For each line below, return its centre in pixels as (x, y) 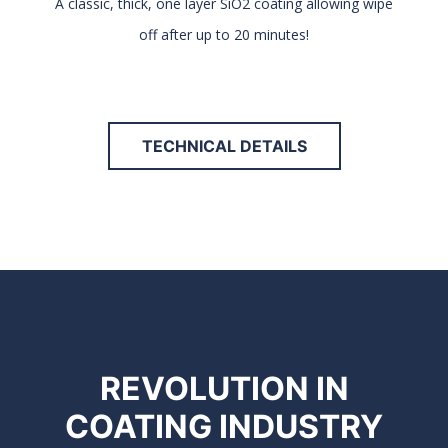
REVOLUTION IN (224, 389)
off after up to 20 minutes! (224, 35)
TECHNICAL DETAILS (224, 146)
